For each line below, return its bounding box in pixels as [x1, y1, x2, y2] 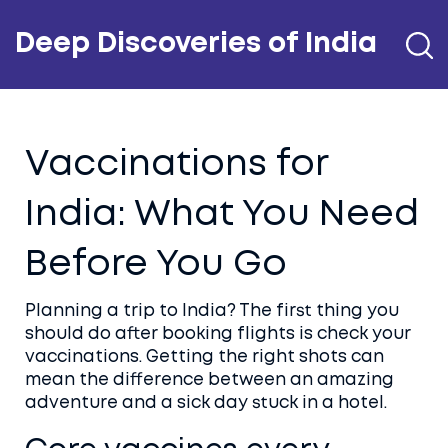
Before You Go [25, 249, 287, 281]
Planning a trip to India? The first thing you [25, 304, 399, 319]
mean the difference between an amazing [25, 373, 394, 388]
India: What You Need [25, 199, 419, 231]
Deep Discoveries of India [15, 32, 377, 57]
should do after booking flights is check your [25, 327, 411, 342]
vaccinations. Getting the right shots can [25, 350, 384, 365]
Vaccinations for [25, 149, 328, 181]
